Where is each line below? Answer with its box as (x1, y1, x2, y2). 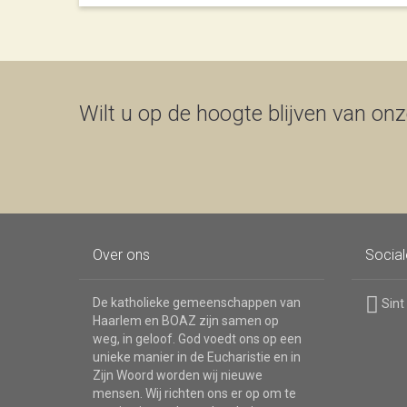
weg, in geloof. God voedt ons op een (93, 332, 302, 346)
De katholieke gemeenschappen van (93, 295, 301, 310)
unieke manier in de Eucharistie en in (93, 350, 301, 364)
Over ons (93, 246, 150, 263)
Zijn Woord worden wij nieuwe (93, 368, 263, 382)
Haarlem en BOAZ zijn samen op (93, 313, 279, 328)
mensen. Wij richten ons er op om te (93, 386, 296, 401)
